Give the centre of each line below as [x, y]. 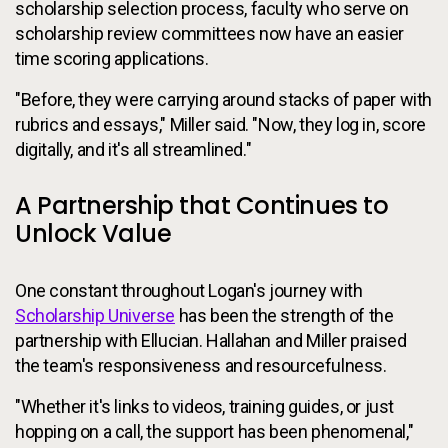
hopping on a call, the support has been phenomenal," [214, 431]
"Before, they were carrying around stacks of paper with [224, 99]
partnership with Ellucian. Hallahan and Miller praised [211, 340]
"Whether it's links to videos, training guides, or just [205, 406]
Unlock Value [93, 233]
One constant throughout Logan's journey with [189, 290]
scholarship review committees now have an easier [209, 33]
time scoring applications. [112, 58]
